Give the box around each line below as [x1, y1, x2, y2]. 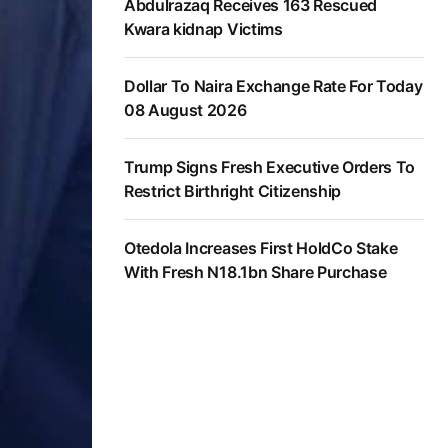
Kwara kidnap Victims [124, 19, 283, 40]
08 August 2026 [124, 100, 247, 121]
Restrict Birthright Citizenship [124, 181, 342, 202]
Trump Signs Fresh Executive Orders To [124, 157, 416, 178]
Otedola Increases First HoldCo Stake [124, 238, 398, 259]
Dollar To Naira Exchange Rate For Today [124, 76, 423, 97]
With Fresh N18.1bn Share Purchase [124, 262, 387, 283]
